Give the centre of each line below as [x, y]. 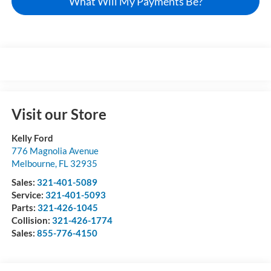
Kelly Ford [32, 138]
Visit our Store [59, 114]
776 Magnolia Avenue [55, 150]
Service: [28, 194]
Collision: [31, 220]
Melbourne [33, 163]
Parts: [24, 207]
